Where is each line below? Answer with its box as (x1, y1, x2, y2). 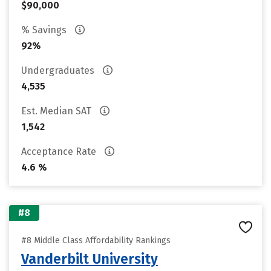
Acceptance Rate (21, 146, 99, 157)
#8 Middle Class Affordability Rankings (21, 235, 171, 246)
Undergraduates (21, 65, 97, 76)
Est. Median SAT (21, 105, 94, 117)
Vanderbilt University (21, 250, 158, 267)
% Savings (21, 24, 69, 36)
